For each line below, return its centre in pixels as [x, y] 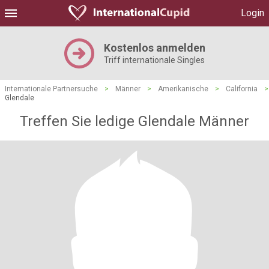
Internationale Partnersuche [51, 89]
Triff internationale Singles [154, 60]
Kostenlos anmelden [154, 48]
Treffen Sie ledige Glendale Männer [134, 121]
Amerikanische [183, 89]
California [242, 89]
